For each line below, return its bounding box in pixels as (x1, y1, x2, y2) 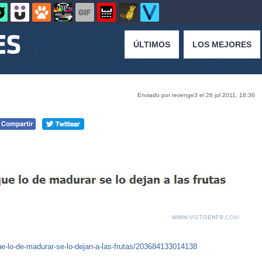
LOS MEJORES (192, 40, 251, 49)
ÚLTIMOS (133, 40, 170, 49)
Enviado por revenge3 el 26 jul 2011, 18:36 (137, 92, 255, 98)
